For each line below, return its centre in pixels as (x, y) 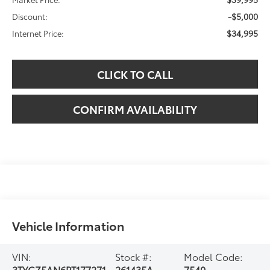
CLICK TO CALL (135, 74)
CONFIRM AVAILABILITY (135, 109)
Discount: (30, 17)
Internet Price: (38, 33)
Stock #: (134, 257)
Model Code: (214, 257)
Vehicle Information (68, 226)
